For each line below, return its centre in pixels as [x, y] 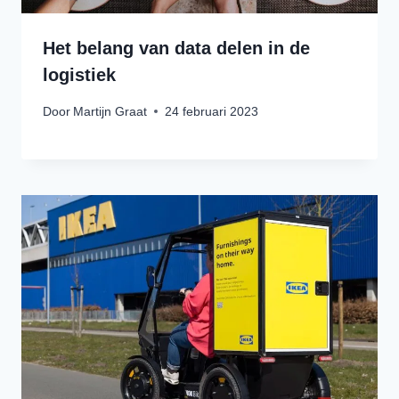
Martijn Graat [110, 111]
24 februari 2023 [212, 111]
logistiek [79, 75]
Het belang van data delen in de [176, 49]
